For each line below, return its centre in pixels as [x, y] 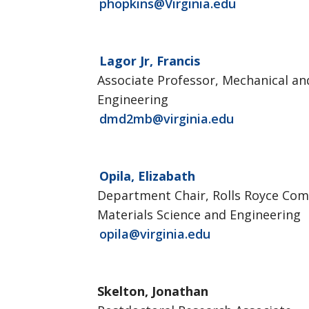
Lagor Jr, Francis [150, 61]
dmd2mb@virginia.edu [167, 119]
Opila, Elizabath [147, 176]
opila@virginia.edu [155, 234]
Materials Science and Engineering [199, 215]
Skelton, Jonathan [153, 291]
